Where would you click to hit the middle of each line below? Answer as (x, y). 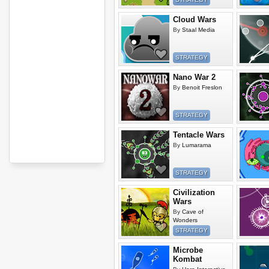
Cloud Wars (195, 20)
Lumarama (197, 145)
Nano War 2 (194, 77)
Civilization (194, 192)
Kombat (187, 259)
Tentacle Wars (199, 135)
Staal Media (198, 30)
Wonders (185, 220)
